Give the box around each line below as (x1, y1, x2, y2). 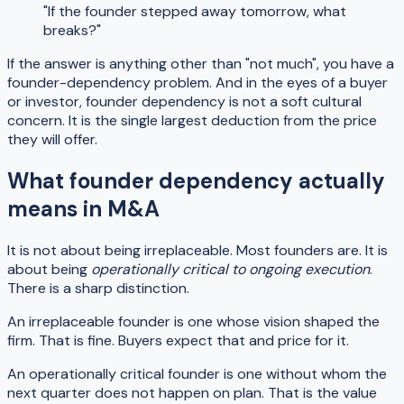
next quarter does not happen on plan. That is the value (7, 382, 377, 402)
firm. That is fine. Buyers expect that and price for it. (7, 330, 349, 350)
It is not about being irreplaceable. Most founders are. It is (7, 240, 388, 260)
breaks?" (43, 20, 101, 40)
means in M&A (7, 194, 160, 223)
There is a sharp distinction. (7, 278, 189, 298)
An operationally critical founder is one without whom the (7, 363, 387, 383)
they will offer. (7, 129, 97, 149)
